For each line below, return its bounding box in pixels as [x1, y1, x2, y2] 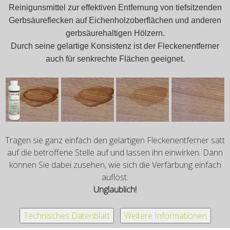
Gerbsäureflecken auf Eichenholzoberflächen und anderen [9, 15, 221, 25]
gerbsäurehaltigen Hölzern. [65, 28, 165, 37]
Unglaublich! [93, 183, 137, 195]
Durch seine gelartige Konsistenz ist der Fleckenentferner [11, 41, 219, 50]
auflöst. [102, 171, 128, 183]
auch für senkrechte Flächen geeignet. [45, 54, 185, 63]
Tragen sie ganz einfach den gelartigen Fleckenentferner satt [5, 134, 225, 146]
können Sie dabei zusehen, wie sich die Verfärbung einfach [9, 159, 221, 170]
